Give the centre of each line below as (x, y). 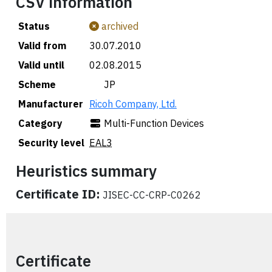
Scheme (37, 84)
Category (40, 123)
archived (119, 26)
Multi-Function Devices (154, 123)
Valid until (41, 65)
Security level (51, 143)
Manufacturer (51, 104)
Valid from (42, 46)
